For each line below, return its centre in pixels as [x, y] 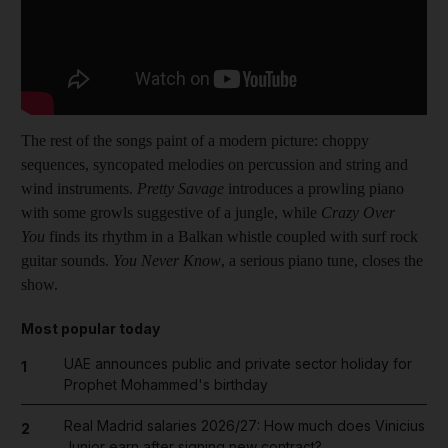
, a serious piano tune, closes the [322, 260]
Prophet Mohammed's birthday [165, 384]
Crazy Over [358, 212]
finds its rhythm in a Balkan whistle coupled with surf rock [233, 236]
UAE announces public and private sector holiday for [237, 363]
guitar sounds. [67, 260]
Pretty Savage [180, 188]
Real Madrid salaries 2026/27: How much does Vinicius [244, 425]
